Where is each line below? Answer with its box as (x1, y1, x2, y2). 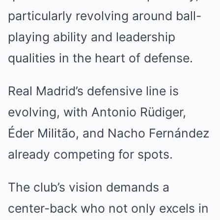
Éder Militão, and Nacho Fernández (8, 126, 209, 140)
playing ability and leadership (8, 29, 175, 44)
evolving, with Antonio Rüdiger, (8, 105, 186, 119)
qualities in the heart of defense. (8, 51, 193, 65)
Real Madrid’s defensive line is (8, 83, 179, 98)
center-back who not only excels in (8, 201, 209, 216)
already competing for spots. (8, 147, 173, 162)
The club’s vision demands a (8, 180, 169, 194)
